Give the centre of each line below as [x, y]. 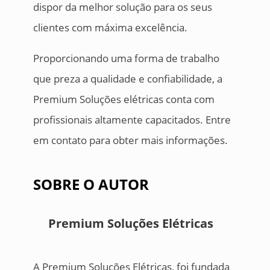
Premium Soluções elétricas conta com [124, 99]
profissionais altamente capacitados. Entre [132, 120]
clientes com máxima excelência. [110, 28]
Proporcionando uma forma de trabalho [126, 58]
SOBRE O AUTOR [91, 184]
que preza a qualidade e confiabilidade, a [127, 79]
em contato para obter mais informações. [130, 140]
